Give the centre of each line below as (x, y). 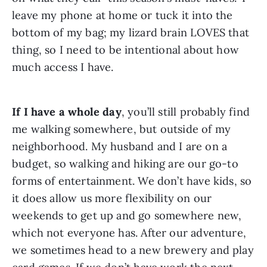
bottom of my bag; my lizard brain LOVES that (131, 32)
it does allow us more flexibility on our (112, 198)
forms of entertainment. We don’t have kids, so (132, 181)
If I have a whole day (67, 111)
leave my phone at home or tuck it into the (122, 15)
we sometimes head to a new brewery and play (133, 250)
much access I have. (63, 67)
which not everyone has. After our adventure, (129, 232)
